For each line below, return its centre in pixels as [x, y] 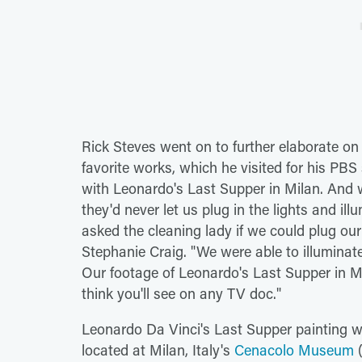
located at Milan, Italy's [158, 349]
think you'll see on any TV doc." [181, 293]
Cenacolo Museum [294, 349]
